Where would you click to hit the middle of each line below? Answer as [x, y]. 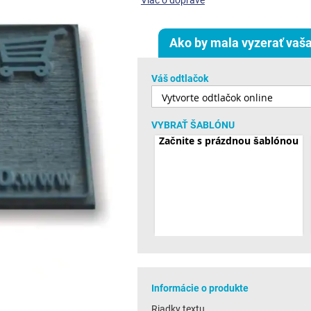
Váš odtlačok [179, 78]
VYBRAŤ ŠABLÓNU [193, 125]
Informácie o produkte [200, 288]
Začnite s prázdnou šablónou [228, 141]
